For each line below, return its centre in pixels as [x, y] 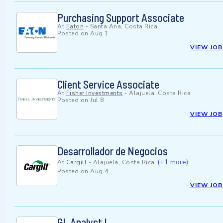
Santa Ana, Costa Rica [123, 27]
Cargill [76, 163]
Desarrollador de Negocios [112, 151]
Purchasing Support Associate [121, 18]
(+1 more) [173, 162]
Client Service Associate [108, 84]
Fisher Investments [94, 93]
